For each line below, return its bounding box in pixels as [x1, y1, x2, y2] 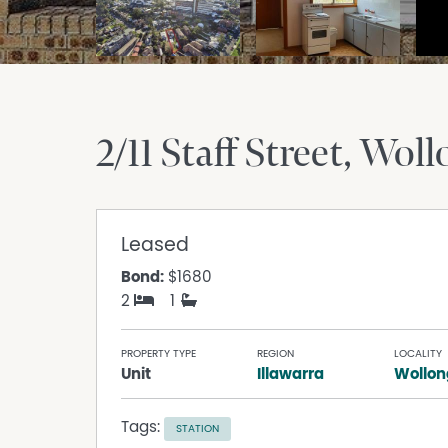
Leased [121, 235, 189, 256]
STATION [176, 423, 219, 435]
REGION [257, 348, 295, 360]
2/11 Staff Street [96, 130, 343, 179]
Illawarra [257, 366, 325, 383]
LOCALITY [393, 348, 442, 360]
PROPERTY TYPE [121, 348, 196, 360]
